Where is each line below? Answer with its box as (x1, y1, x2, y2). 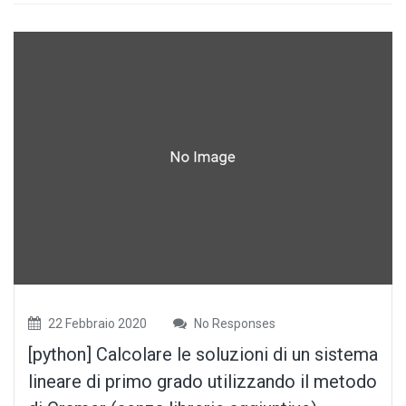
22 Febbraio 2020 (45, 316, 147, 332)
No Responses (191, 316, 275, 332)
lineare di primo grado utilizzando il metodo (28, 371, 377, 393)
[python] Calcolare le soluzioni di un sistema (28, 343, 378, 366)
